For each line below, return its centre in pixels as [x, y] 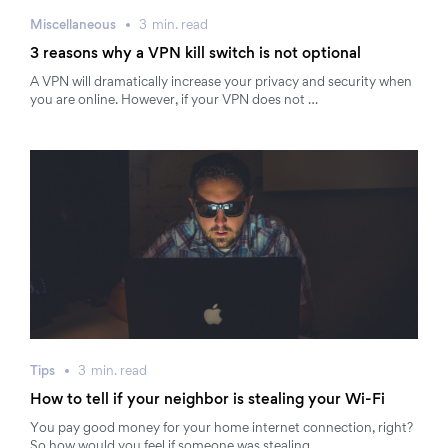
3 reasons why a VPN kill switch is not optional [195, 54]
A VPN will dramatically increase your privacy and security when [221, 83]
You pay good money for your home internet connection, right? [221, 429]
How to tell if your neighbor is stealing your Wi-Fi [207, 400]
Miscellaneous [73, 26]
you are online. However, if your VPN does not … [174, 101]
